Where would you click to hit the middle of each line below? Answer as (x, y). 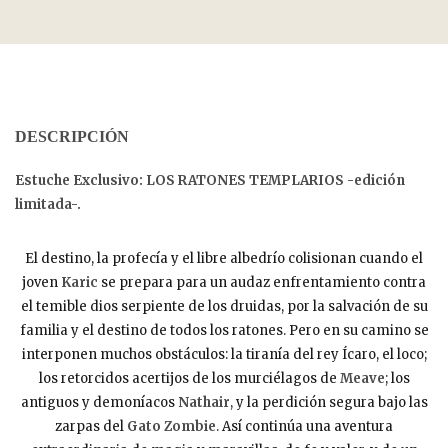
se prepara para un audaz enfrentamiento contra (263, 282)
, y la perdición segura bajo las (328, 402)
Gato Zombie (171, 426)
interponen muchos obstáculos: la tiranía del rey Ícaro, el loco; (224, 354)
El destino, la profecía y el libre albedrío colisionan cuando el (224, 258)
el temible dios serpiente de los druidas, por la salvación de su (224, 306)
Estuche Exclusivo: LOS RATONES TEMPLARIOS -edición (210, 180)
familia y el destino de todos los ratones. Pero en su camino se (224, 330)
